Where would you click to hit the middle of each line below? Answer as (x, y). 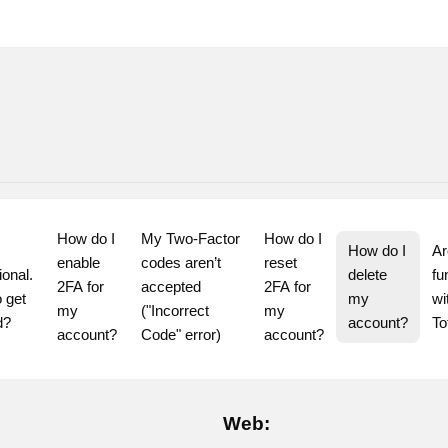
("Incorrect (174, 310)
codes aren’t (180, 262)
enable (78, 262)
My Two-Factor (190, 238)
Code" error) (180, 334)
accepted (170, 286)
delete (368, 274)
